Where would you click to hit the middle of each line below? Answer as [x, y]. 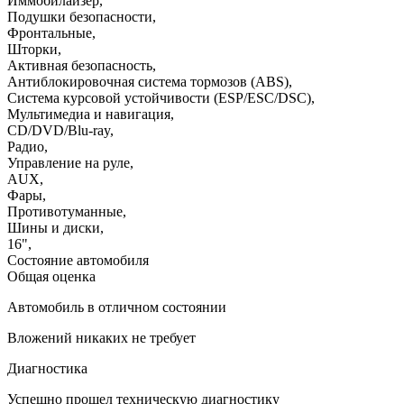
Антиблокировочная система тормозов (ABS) [148, 81]
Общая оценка [51, 276]
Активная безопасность [80, 65]
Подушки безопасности [80, 16]
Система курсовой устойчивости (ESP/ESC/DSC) [159, 97]
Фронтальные [50, 32]
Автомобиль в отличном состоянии [117, 307]
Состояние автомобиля [78, 260]
